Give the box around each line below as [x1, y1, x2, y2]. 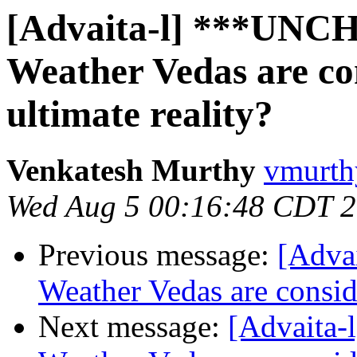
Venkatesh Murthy [6, 153, 256, 188]
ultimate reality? [6, 93, 273, 135]
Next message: [38, 309, 228, 344]
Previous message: [38, 237, 277, 273]
